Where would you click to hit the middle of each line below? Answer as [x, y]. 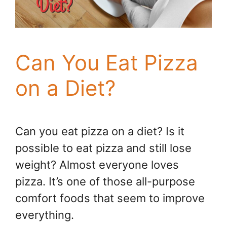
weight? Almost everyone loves [97, 164]
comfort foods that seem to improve [110, 198]
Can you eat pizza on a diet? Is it [100, 131]
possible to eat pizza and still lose [103, 148]
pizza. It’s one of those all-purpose [105, 181]
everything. [45, 215]
